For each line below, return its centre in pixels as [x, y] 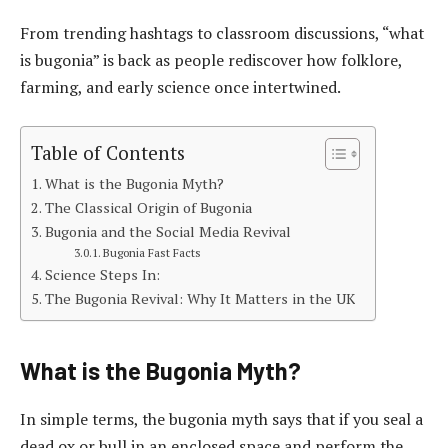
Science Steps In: [102, 274]
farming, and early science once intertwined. [180, 87]
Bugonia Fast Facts [152, 252]
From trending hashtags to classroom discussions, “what [222, 33]
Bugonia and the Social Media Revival [167, 231]
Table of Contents [108, 152]
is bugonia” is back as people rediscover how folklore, [211, 60]
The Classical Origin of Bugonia [148, 207]
